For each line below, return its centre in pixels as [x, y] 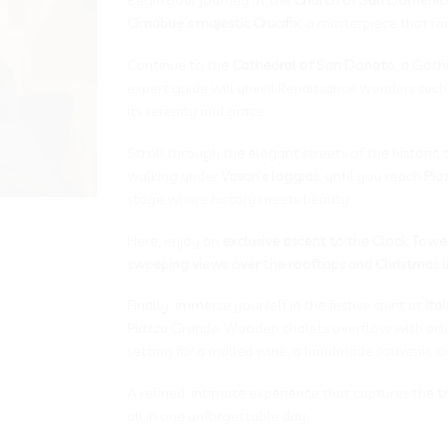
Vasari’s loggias [270, 175]
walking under [174, 175]
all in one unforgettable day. [217, 416]
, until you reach [371, 175]
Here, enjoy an [174, 240]
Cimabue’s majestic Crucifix [213, 22]
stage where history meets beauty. [239, 198]
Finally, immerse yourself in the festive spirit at [276, 305]
